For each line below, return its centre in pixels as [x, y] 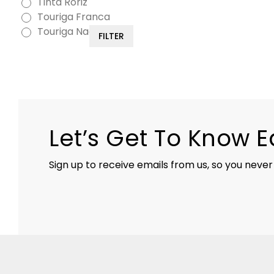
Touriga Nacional [77, 32]
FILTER [111, 36]
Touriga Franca [74, 17]
